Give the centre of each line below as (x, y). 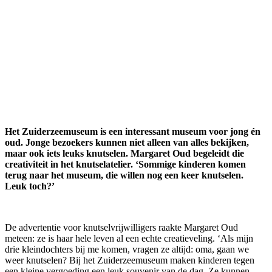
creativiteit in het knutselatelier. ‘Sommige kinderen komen (125, 164)
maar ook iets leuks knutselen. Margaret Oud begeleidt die (124, 153)
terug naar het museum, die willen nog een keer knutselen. (124, 175)
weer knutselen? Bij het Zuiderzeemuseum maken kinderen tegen (130, 260)
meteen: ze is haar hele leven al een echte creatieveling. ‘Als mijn (129, 238)
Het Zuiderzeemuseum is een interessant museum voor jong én (133, 131)
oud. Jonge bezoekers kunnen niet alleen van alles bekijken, (127, 142)
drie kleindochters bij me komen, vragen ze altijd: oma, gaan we (127, 249)
